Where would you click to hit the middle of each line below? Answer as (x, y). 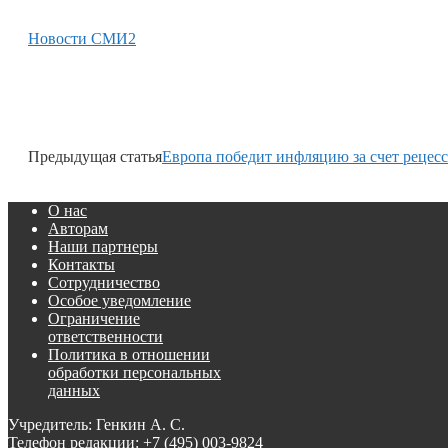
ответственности (105, 337)
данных (74, 391)
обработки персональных (134, 373)
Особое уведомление (119, 301)
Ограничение (94, 319)
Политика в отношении (129, 355)
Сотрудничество (104, 283)
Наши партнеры (103, 247)
